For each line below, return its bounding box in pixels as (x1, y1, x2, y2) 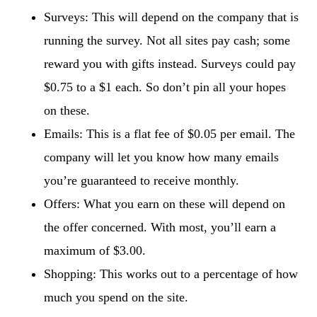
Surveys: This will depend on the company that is (44, 10, 299, 24)
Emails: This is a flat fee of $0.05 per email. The (44, 127, 296, 141)
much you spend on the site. (44, 290, 189, 304)
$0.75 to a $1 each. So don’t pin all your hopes (44, 80, 287, 94)
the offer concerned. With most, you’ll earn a (44, 220, 277, 234)
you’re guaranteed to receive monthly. (44, 173, 240, 188)
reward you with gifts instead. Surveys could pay (44, 57, 296, 71)
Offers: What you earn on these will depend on (44, 197, 286, 211)
